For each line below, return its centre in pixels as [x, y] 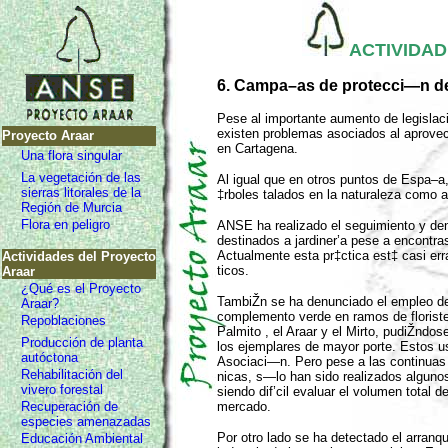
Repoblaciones [63, 320]
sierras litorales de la [81, 192]
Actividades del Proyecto [79, 256]
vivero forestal [62, 389]
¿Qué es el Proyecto [81, 288]
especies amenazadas [86, 421]
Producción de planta [82, 342]
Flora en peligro [65, 224]
